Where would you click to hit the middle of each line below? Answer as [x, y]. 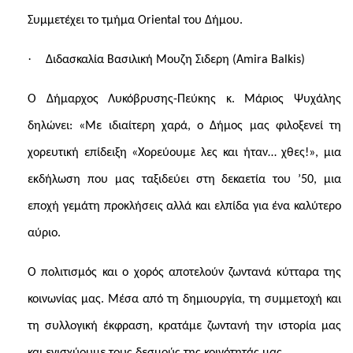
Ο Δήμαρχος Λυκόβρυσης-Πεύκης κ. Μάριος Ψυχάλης [184, 99]
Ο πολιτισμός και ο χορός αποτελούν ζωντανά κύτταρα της [184, 273]
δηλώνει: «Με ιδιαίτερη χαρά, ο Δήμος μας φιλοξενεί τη [184, 126]
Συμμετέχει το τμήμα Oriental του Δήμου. [135, 20]
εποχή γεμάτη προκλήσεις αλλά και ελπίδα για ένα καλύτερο [184, 206]
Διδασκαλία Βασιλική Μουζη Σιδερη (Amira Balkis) [175, 60]
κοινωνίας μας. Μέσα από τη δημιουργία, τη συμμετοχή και [184, 299]
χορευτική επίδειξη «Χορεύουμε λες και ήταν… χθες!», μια [184, 153]
